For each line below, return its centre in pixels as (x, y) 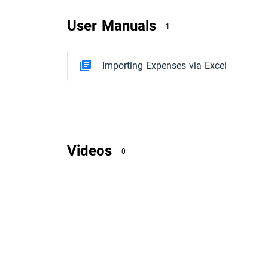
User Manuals (112, 26)
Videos (89, 151)
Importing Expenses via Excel (165, 65)
